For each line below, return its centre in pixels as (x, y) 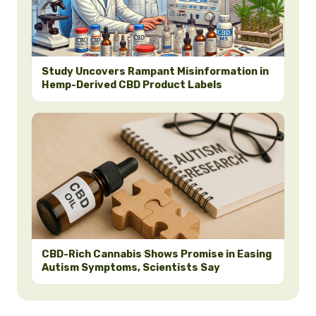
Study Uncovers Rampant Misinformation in (155, 71)
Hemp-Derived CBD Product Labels (132, 84)
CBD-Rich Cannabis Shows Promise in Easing (157, 254)
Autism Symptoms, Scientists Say (131, 267)
